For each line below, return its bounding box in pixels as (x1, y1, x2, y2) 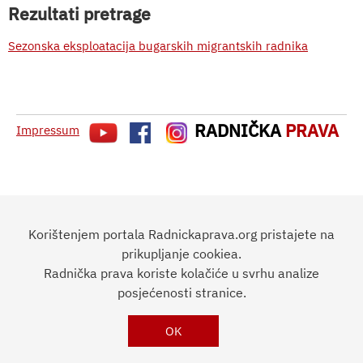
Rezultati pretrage (8, 2, 151, 25)
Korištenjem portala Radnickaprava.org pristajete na (28, 226, 335, 242)
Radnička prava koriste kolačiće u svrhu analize (44, 265, 319, 281)
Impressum (16, 122, 79, 138)
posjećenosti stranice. (117, 284, 246, 301)
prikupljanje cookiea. (122, 246, 241, 262)
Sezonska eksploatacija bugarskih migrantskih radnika (8, 37, 308, 53)
